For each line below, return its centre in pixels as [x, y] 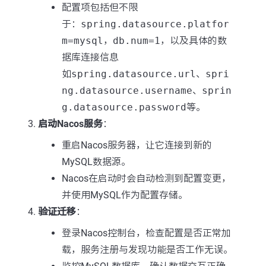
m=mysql [83, 41]
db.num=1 [137, 41]
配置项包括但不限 [100, 7]
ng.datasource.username [127, 91]
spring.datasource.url [134, 74]
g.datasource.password [124, 107]
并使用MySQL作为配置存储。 [125, 195]
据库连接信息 [90, 57]
